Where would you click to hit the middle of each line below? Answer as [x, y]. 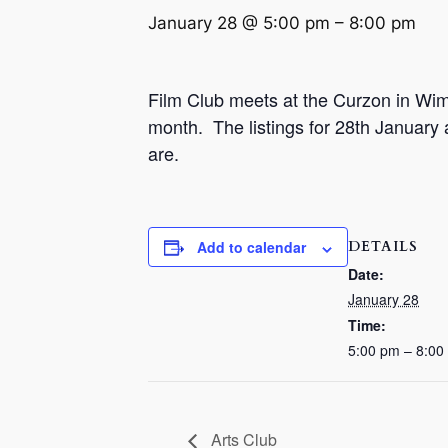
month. [180, 126]
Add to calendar [251, 247]
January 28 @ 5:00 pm [239, 23]
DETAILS [383, 247]
